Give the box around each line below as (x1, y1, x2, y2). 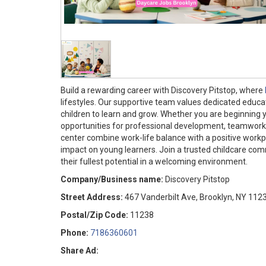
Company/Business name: (61, 175, 163, 184)
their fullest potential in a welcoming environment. (61, 157, 248, 166)
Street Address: (61, 192, 123, 202)
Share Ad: (61, 246, 99, 255)
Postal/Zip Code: (61, 210, 128, 220)
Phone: (61, 228, 88, 237)
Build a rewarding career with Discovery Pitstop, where (61, 85, 265, 95)
